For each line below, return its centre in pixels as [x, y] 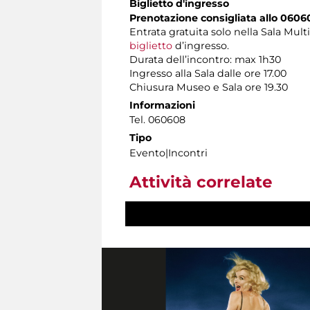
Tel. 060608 [157, 120]
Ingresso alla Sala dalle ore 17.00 [208, 74]
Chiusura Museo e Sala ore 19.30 [209, 88]
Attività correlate [201, 182]
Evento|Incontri [168, 153]
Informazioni [162, 106]
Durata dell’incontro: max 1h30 [205, 60]
